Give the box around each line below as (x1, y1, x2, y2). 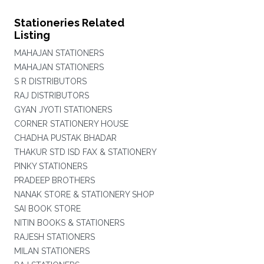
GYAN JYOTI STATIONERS (14, 105, 112, 114)
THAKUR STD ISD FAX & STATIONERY (14, 147, 157, 157)
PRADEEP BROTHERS (14, 176, 95, 185)
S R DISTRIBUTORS (14, 77, 87, 86)
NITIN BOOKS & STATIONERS (14, 218, 124, 227)
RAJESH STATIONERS (14, 232, 95, 242)
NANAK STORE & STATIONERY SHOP (14, 190, 154, 199)
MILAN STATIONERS (14, 246, 90, 256)
